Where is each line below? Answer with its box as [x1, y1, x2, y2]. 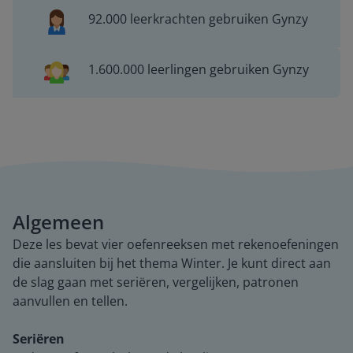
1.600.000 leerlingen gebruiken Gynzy [87, 61, 309, 78]
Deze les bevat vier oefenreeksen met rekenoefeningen [13, 236, 339, 253]
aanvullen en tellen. [13, 292, 128, 310]
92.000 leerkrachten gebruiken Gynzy [88, 10, 309, 28]
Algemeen [13, 209, 104, 235]
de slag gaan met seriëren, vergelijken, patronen [13, 273, 299, 291]
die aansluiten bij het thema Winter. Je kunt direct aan [13, 255, 331, 272]
